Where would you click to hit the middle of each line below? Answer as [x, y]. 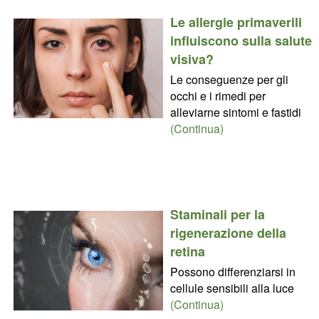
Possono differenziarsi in [232, 271]
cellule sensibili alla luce [232, 288]
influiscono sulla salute [241, 40]
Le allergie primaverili [236, 22]
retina [187, 251]
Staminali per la [217, 214]
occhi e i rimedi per [218, 95]
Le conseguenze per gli [229, 79]
